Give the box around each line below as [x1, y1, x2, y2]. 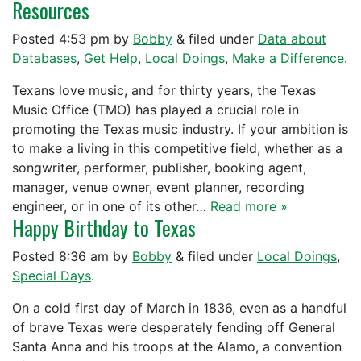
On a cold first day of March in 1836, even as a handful [12, 300, 346, 316]
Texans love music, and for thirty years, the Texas [12, 82, 316, 98]
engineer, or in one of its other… [12, 198, 210, 214]
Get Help [84, 50, 138, 66]
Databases [12, 50, 77, 66]
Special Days [12, 268, 91, 284]
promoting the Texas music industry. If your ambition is [12, 121, 348, 137]
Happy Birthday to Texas [12, 213, 196, 243]
